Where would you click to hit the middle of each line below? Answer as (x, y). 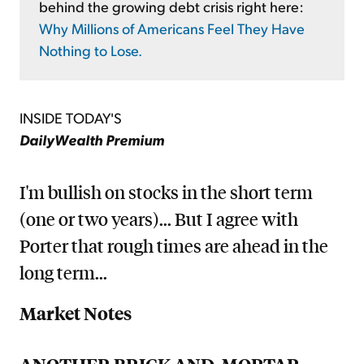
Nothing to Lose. (91, 50)
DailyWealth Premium (92, 139)
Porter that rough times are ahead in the (174, 246)
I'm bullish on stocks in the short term (166, 192)
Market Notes (76, 314)
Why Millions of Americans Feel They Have (172, 28)
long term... (63, 273)
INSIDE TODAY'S (71, 117)
